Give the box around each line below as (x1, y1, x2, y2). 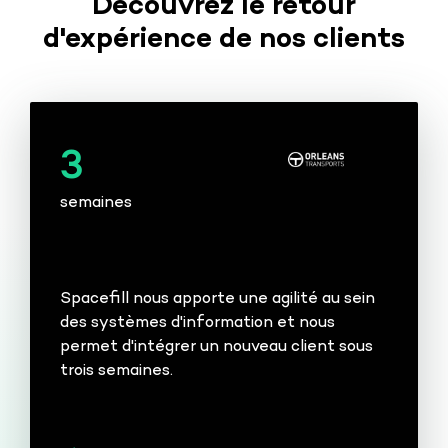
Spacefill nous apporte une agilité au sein (60, 289, 375, 309)
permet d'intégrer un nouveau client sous (60, 337, 373, 357)
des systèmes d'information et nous (60, 313, 335, 333)
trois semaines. (60, 361, 173, 381)
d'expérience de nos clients (43, 23, 405, 57)
